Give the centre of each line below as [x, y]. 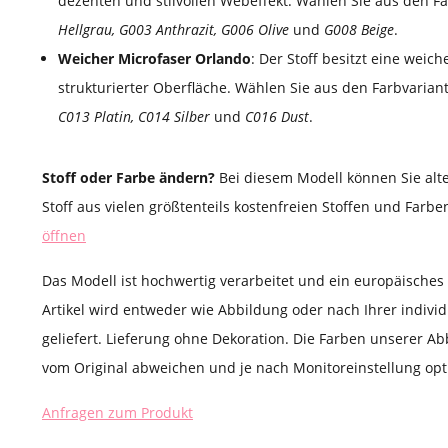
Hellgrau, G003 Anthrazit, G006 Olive [175, 30]
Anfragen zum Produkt [117, 413]
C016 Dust [275, 117]
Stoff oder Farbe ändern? [130, 178]
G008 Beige [357, 30]
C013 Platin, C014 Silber [136, 117]
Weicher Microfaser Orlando [154, 59]
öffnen [64, 236]
